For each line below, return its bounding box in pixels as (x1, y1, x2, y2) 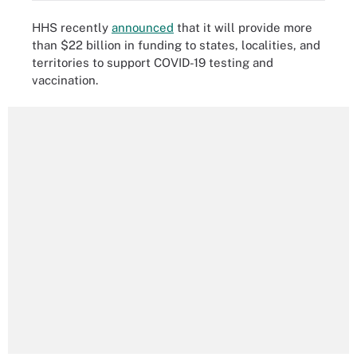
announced (112, 20, 174, 34)
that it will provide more (174, 20, 312, 34)
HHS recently (32, 20, 112, 34)
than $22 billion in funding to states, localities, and (32, 37, 320, 52)
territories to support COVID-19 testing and (32, 55, 273, 69)
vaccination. (32, 73, 101, 87)
